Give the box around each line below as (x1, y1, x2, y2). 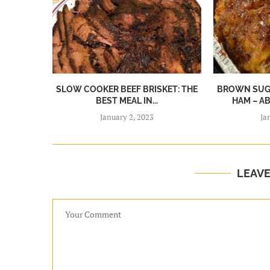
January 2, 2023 (99, 111, 154, 123)
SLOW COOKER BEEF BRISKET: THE (55, 84, 198, 95)
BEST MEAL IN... (95, 96, 158, 106)
